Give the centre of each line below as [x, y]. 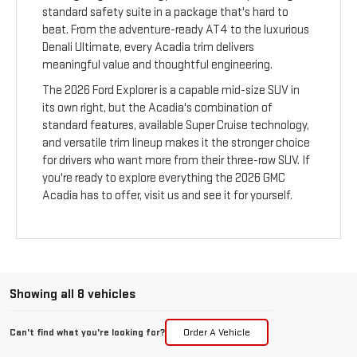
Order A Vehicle [217, 333]
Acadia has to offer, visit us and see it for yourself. [168, 196]
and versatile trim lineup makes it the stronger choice [177, 143]
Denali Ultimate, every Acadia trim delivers [149, 48]
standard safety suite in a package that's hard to [166, 13]
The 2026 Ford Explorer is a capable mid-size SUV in [171, 91]
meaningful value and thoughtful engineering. [158, 65]
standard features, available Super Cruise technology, [176, 126]
